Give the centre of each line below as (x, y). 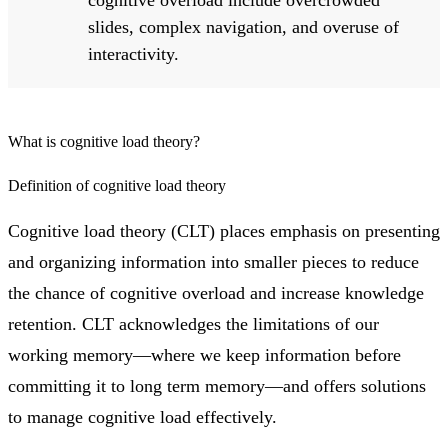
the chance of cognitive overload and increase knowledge (216, 293)
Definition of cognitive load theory (117, 186)
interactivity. (133, 54)
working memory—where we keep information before (204, 355)
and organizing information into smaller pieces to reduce (213, 262)
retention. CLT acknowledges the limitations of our (193, 324)
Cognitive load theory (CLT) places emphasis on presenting (224, 231)
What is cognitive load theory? (104, 142)
